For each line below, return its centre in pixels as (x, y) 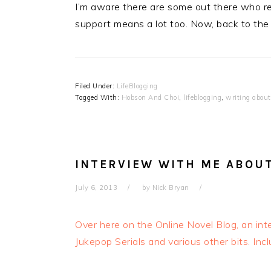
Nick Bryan (171, 188)
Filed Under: (96, 86)
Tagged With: (98, 97)
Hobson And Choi (150, 97)
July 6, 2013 (96, 188)
